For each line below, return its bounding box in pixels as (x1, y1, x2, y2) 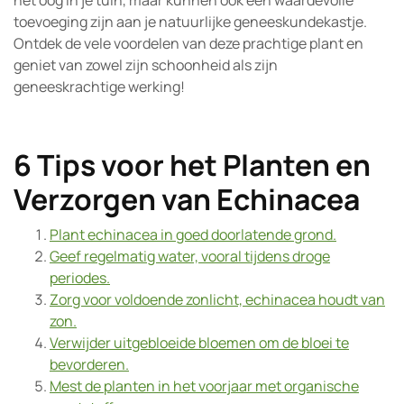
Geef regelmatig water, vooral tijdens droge (50, 246, 330, 266)
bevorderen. (50, 354, 129, 374)
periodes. (50, 268, 110, 288)
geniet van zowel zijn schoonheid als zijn (14, 55, 278, 75)
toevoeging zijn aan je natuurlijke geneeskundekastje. (14, 12, 367, 32)
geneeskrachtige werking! (14, 77, 185, 96)
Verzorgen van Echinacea (14, 179, 360, 219)
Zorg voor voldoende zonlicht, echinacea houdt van (50, 289, 385, 309)
